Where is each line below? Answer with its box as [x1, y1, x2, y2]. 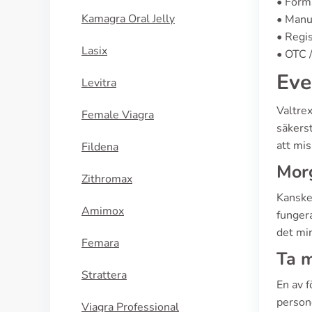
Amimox [81, 203, 124, 219]
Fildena [81, 139, 118, 155]
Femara [81, 235, 119, 251]
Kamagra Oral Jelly [81, 11, 175, 26]
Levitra [81, 75, 116, 91]
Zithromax [81, 171, 132, 187]
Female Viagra [81, 107, 154, 123]
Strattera [81, 267, 127, 283]
